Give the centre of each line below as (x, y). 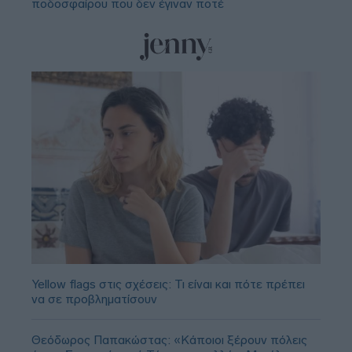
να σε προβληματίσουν (94, 299)
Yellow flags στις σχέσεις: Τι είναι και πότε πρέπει (168, 284)
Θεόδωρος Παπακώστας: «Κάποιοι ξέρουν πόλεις (169, 339)
